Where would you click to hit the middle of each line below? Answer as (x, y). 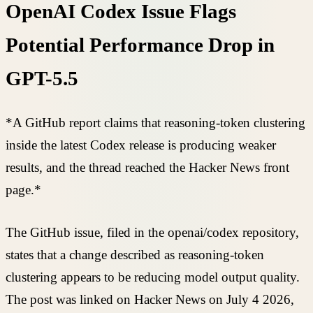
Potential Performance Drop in (140, 45)
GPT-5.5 (42, 78)
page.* (23, 190)
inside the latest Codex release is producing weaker (141, 145)
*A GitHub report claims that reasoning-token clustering (155, 123)
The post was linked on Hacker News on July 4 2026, (150, 299)
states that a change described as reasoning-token (135, 254)
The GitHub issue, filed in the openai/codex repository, (152, 232)
